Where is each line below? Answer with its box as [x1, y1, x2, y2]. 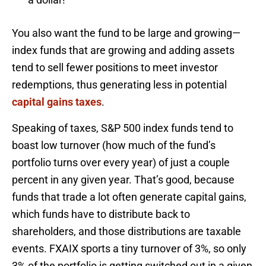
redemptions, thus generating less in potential [12, 78, 227, 91]
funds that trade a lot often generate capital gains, [12, 190, 246, 203]
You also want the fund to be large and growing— [12, 26, 240, 39]
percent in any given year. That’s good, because [12, 173, 235, 186]
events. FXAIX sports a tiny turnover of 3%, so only [12, 242, 246, 255]
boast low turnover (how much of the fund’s [12, 138, 216, 151]
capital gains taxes [12, 95, 102, 108]
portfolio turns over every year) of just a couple [12, 156, 230, 169]
